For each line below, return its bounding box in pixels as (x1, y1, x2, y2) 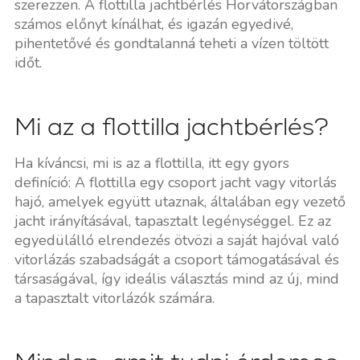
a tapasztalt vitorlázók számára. (14, 288, 215, 308)
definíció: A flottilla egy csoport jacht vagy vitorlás (14, 172, 337, 192)
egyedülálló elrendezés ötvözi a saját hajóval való (14, 230, 339, 250)
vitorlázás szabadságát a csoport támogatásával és (14, 249, 339, 269)
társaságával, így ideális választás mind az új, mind (14, 268, 339, 288)
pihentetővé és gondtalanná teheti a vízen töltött (14, 33, 329, 53)
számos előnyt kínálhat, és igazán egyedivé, (14, 14, 293, 34)
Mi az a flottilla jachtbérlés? (14, 110, 329, 142)
